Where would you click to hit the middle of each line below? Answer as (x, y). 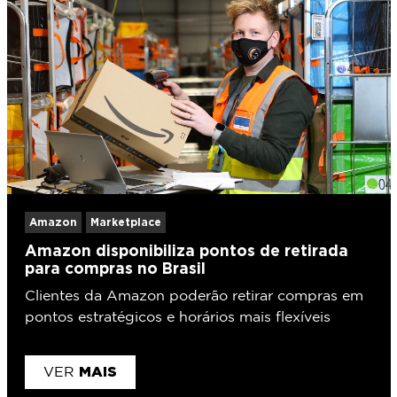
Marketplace (125, 222)
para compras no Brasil (115, 268)
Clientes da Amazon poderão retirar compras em (194, 296)
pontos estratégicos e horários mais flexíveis (177, 317)
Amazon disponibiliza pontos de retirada (186, 250)
